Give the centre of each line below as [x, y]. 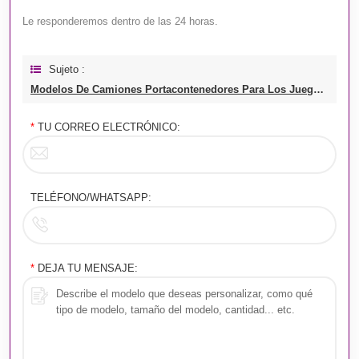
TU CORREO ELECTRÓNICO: [107, 127]
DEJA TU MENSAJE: [86, 268]
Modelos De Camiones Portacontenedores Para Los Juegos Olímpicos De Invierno [319, 89]
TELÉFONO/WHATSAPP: [91, 197]
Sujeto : [67, 69]
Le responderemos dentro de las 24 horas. [120, 21]
